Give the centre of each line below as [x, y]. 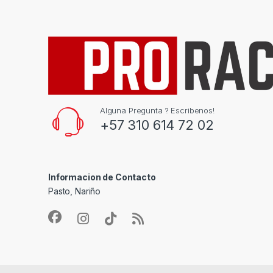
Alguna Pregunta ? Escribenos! [157, 111]
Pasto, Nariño [75, 191]
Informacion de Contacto [102, 177]
